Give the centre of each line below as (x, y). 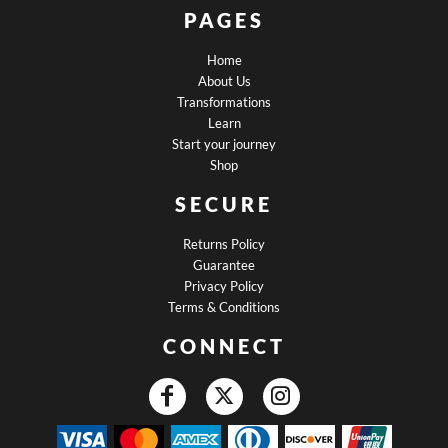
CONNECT (224, 345)
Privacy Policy (224, 285)
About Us (224, 80)
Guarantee (224, 264)
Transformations (224, 101)
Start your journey (224, 143)
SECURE (224, 203)
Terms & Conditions (224, 306)
